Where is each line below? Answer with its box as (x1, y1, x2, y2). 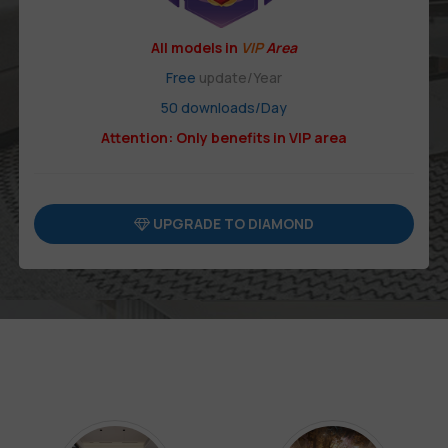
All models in (151, 38, 241, 58)
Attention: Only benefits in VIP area (101, 128, 347, 148)
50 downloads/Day (161, 98, 287, 118)
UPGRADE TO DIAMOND (150, 214, 314, 234)
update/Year (196, 68, 282, 88)
